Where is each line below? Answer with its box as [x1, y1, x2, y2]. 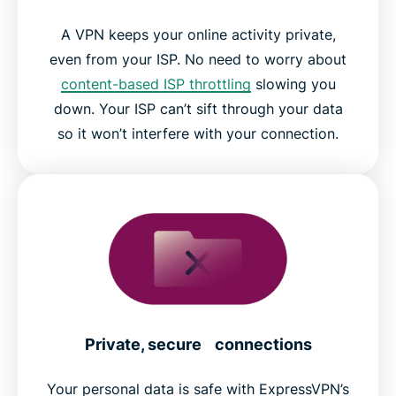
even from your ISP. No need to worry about [49, 50, 346, 69]
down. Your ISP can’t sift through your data [53, 100, 343, 118]
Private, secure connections [84, 335, 312, 354]
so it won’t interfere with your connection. [57, 125, 339, 143]
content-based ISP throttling [60, 75, 251, 94]
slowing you [250, 75, 336, 94]
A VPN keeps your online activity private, [60, 26, 336, 44]
